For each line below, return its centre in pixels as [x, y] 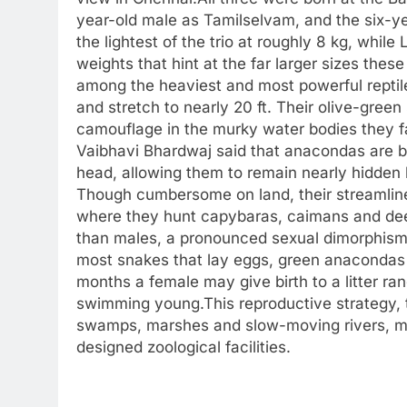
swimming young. [140, 303]
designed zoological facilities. [184, 347]
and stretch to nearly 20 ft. [176, 107]
